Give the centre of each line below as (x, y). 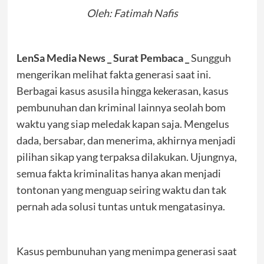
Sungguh (210, 58)
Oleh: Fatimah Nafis (132, 13)
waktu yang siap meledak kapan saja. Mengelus (123, 124)
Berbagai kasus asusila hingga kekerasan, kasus (122, 91)
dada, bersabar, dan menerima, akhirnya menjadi (126, 140)
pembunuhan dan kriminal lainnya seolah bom (121, 107)
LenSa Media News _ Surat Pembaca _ (103, 58)
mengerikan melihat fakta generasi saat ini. (113, 74)
